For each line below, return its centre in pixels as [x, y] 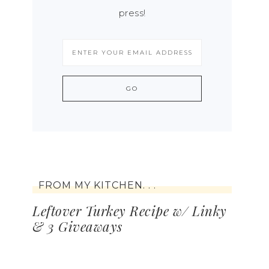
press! [132, 13]
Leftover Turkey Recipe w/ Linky [130, 211]
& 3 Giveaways [77, 226]
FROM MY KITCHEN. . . [97, 185]
